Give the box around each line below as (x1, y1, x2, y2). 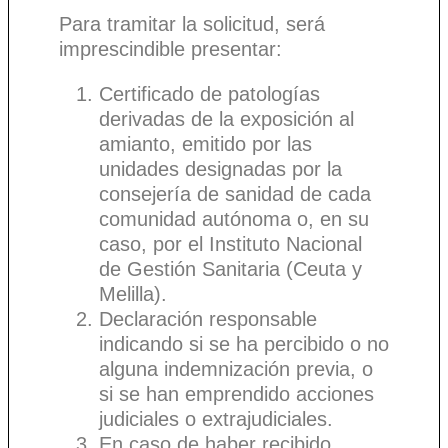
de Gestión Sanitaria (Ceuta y (99, 257, 362, 280)
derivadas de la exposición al (99, 107, 354, 130)
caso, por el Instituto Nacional (99, 232, 362, 255)
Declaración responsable (99, 307, 317, 330)
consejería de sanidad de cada (99, 182, 371, 205)
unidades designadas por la (99, 157, 342, 180)
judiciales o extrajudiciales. (99, 407, 333, 430)
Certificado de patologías (99, 82, 320, 105)
